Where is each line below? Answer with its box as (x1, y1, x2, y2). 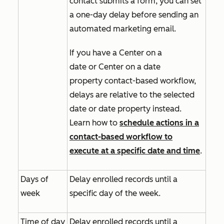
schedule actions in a (119, 118, 199, 127)
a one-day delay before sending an (69, 10, 198, 19)
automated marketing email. (69, 24, 178, 33)
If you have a (69, 48, 119, 57)
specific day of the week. (69, 188, 160, 198)
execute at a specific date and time (69, 146, 200, 155)
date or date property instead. (69, 104, 181, 113)
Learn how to (69, 118, 119, 127)
